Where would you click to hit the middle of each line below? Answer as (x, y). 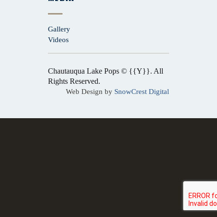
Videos (58, 40)
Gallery (59, 29)
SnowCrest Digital (142, 92)
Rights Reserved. (74, 81)
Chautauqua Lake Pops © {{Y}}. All (106, 71)
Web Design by (90, 92)
